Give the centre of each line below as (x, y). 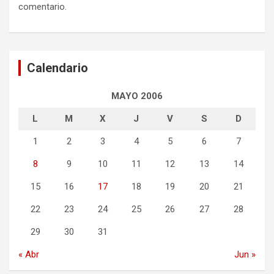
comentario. (43, 7)
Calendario (57, 68)
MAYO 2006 (137, 96)
